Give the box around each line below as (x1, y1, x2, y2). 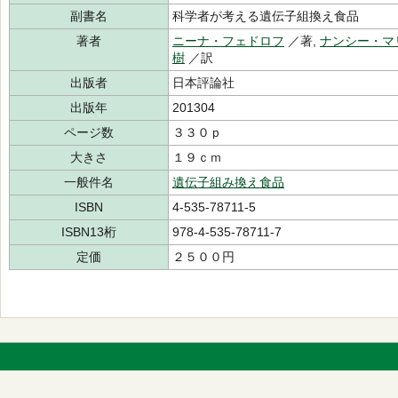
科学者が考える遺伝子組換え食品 (172, 9, 359, 23)
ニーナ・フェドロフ (172, 34, 284, 48)
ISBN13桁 (61, 225, 116, 239)
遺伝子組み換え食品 (172, 175, 284, 189)
